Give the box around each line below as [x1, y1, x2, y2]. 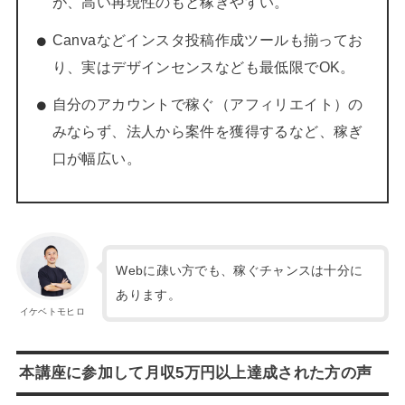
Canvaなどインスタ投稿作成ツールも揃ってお [52, 32, 363, 48]
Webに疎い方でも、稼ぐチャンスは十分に [116, 263, 363, 278]
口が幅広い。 [52, 150, 141, 166]
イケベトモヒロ [19, 306, 85, 316]
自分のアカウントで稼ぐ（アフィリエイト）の [52, 96, 363, 112]
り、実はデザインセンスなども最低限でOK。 [52, 59, 355, 75]
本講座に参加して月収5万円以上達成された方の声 [19, 364, 372, 382]
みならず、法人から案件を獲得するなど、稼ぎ [52, 123, 363, 139]
